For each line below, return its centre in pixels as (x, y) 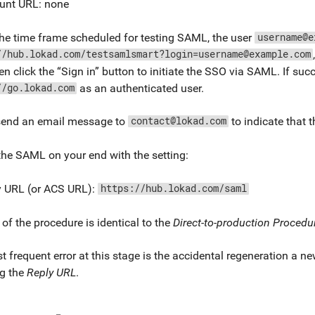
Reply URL (51, 273)
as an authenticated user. (140, 88)
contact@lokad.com (178, 122)
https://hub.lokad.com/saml (173, 188)
